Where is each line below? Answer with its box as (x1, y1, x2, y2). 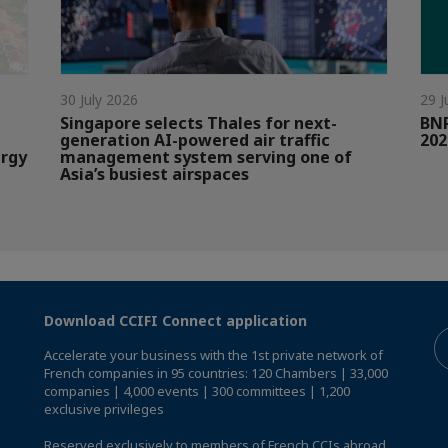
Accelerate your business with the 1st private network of (44, 345, 383, 364)
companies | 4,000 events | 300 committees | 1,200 (44, 381, 350, 400)
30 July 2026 (60, 89, 138, 109)
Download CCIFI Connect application (44, 310, 307, 330)
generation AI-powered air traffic (60, 128, 330, 151)
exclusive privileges (44, 399, 164, 418)
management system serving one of (60, 145, 352, 168)
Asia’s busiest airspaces (60, 162, 249, 185)
